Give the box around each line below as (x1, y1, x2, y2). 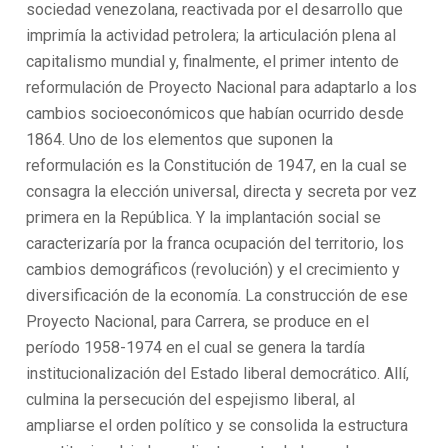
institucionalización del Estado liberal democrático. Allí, (26, 364, 410, 383)
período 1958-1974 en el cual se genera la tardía (26, 338, 366, 357)
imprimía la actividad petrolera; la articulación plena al (26, 26, 397, 45)
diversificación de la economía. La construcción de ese (26, 286, 409, 305)
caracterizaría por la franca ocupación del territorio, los (26, 234, 405, 253)
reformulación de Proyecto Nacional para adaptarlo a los (26, 78, 418, 97)
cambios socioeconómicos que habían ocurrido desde (26, 104, 405, 123)
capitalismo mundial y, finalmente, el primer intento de (26, 52, 400, 71)
